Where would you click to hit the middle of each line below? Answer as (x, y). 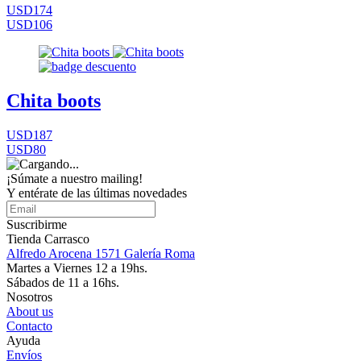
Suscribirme (37, 224)
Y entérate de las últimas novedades (97, 193)
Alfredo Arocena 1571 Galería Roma (101, 253)
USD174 (29, 10)
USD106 (29, 25)
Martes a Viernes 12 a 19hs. (77, 268)
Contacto (29, 326)
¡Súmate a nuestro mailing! (75, 178)
